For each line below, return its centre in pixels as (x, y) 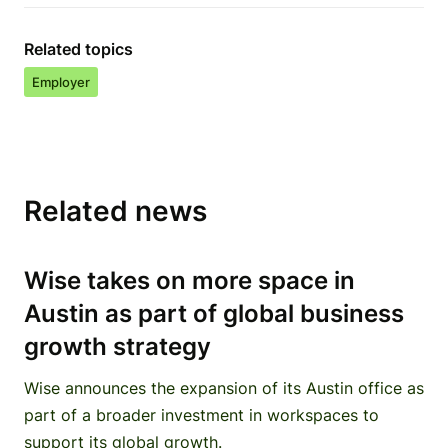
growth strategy (117, 346)
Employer (61, 82)
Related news (115, 211)
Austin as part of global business (214, 313)
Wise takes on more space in (189, 280)
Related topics (78, 49)
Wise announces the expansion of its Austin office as (224, 388)
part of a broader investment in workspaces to (201, 415)
